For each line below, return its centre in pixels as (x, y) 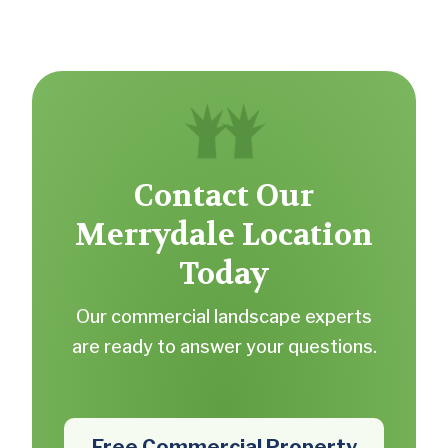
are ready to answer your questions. (224, 346)
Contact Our (224, 196)
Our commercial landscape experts (224, 316)
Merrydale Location (224, 235)
